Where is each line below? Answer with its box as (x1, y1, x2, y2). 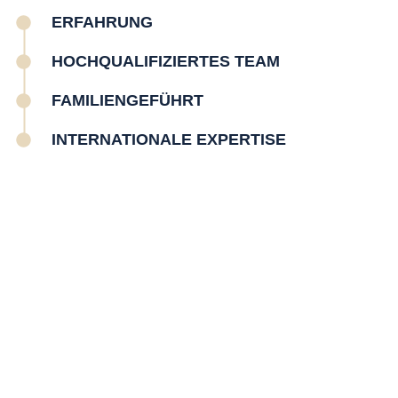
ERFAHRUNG (52, 12, 154, 31)
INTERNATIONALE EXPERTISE (52, 130, 287, 148)
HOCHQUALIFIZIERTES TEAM (52, 52, 281, 70)
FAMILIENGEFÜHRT (52, 91, 204, 109)
